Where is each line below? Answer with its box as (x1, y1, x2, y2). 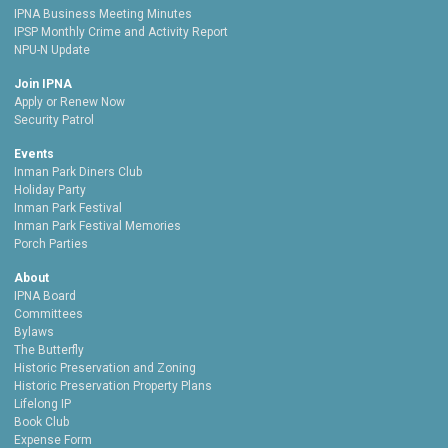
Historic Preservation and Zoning (14, 361, 196, 376)
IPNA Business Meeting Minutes (14, 7, 192, 22)
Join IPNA (14, 77, 72, 92)
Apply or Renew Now (14, 95, 125, 110)
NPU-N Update (14, 43, 90, 58)
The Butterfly (14, 343, 84, 358)
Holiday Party (14, 183, 86, 198)
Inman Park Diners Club (14, 165, 142, 180)
